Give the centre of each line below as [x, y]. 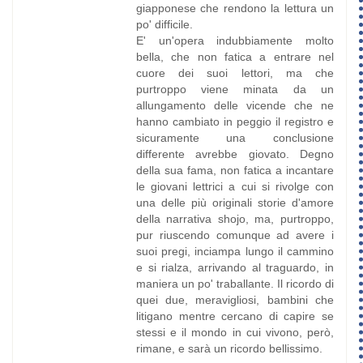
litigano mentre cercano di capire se [235, 316]
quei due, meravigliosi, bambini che [235, 300]
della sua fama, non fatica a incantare [235, 171]
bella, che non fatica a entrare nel [235, 57]
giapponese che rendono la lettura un [235, 9]
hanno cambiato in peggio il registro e [235, 122]
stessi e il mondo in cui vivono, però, [235, 333]
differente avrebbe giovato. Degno [235, 154]
